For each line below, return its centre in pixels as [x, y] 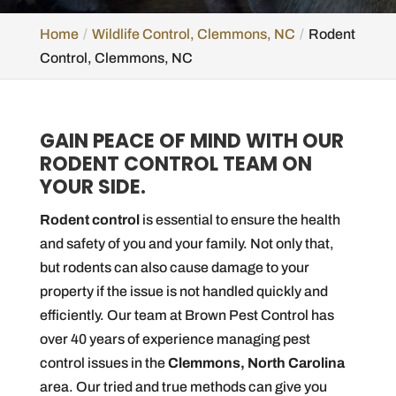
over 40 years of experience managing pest [175, 339]
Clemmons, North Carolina [256, 363]
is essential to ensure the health [240, 220]
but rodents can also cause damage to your [174, 267]
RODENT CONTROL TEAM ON [175, 164]
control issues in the [103, 363]
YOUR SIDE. [92, 187]
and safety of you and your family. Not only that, [187, 244]
